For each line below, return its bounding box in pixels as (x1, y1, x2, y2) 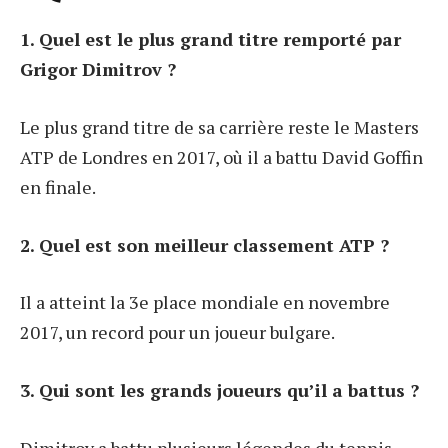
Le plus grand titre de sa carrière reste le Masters (20, 115, 419, 140)
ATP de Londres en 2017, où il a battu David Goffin (20, 145, 423, 170)
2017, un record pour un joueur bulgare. (20, 320, 335, 345)
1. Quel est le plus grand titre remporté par (20, 27, 401, 52)
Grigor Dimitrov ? (20, 57, 176, 82)
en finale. (20, 175, 96, 200)
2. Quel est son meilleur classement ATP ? (20, 232, 389, 257)
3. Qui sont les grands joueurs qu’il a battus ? (20, 378, 419, 403)
